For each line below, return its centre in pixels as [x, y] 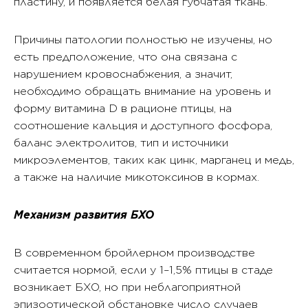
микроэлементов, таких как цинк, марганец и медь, [154, 160]
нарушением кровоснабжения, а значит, [123, 74]
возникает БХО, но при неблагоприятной [127, 287]
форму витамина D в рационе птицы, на [123, 108]
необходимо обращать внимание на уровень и [142, 91]
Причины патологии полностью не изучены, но [143, 40]
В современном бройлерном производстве [134, 253]
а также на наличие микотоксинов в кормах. [136, 177]
